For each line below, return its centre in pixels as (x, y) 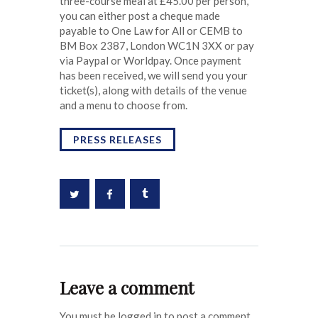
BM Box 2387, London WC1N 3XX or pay (157, 45)
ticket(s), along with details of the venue (153, 90)
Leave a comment (127, 288)
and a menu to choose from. (124, 105)
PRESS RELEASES (117, 139)
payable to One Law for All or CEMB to (151, 30)
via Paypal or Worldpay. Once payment (150, 60)
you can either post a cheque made (140, 15)
